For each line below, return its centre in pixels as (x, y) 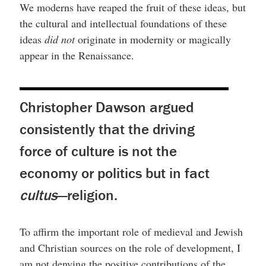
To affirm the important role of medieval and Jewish (131, 231)
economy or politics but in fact (114, 173)
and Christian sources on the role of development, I (130, 247)
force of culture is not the (98, 151)
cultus (38, 195)
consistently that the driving (107, 129)
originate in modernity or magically (153, 39)
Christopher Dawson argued (106, 107)
